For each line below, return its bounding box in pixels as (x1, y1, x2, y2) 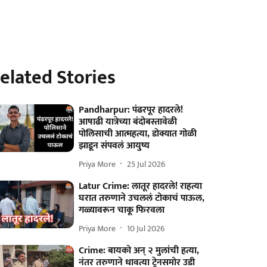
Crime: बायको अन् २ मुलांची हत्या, (79, 243, 200, 259)
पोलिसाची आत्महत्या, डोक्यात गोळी (79, 126, 197, 142)
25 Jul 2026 (127, 157, 166, 171)
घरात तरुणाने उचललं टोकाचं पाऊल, (79, 190, 205, 206)
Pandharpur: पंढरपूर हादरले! (79, 102, 184, 118)
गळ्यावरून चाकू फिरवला (79, 202, 165, 218)
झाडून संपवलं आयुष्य (79, 138, 150, 154)
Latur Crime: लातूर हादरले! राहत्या (79, 178, 203, 194)
